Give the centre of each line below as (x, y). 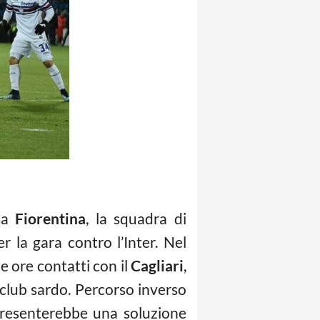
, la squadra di (136, 218)
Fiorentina (51, 218)
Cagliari (157, 265)
